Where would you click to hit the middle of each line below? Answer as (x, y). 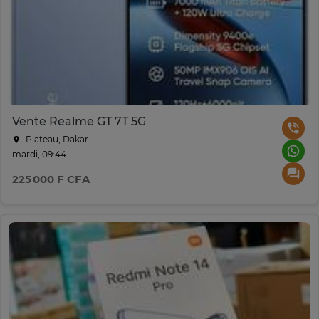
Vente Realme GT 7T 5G (79, 122)
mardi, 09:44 (39, 155)
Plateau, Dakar (56, 140)
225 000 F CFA (51, 179)
